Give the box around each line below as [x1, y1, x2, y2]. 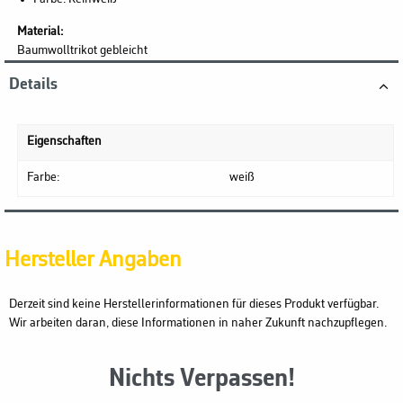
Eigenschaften [27, 134, 102, 148]
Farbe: [27, 170, 59, 184]
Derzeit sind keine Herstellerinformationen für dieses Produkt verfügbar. [9, 298, 379, 312]
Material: [17, 24, 66, 39]
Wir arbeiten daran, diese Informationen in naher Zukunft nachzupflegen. [9, 317, 387, 331]
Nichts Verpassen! [108, 367, 295, 393]
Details [9, 76, 58, 93]
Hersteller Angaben [4, 248, 182, 272]
